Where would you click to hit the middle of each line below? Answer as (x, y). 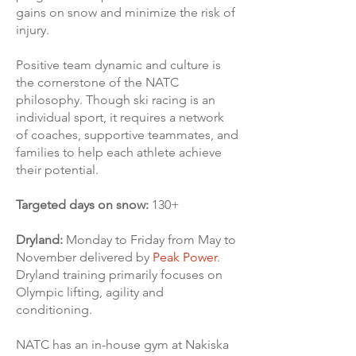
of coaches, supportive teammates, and (127, 135)
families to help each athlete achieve (119, 152)
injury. (33, 30)
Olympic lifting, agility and (90, 292)
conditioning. (54, 310)
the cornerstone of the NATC (97, 82)
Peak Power (185, 257)
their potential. (57, 170)
